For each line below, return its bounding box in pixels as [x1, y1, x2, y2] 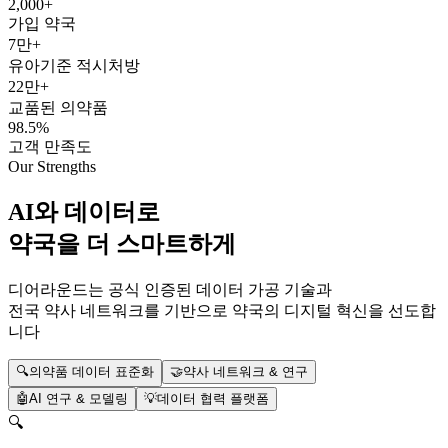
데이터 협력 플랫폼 [157, 390, 269, 406]
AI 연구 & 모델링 [29, 390, 128, 406]
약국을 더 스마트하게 [8, 230, 236, 257]
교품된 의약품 [8, 98, 108, 116]
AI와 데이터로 [8, 198, 160, 225]
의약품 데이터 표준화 [29, 363, 154, 379]
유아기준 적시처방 [8, 56, 140, 74]
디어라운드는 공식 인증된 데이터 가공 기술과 [8, 280, 332, 298]
